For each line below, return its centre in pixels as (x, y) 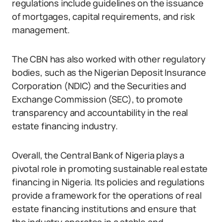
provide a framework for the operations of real (107, 195)
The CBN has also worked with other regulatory (109, 59)
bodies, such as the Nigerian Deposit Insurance (109, 72)
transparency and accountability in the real (100, 112)
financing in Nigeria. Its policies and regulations (109, 182)
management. (41, 30)
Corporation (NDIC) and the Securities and (99, 86)
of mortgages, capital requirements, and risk (104, 16)
